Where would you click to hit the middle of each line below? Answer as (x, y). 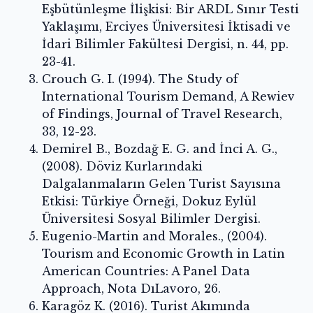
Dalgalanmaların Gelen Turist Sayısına (161, 184)
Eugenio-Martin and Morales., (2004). (154, 236)
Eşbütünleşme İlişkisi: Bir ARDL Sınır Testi (170, 9)
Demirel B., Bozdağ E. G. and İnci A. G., (160, 149)
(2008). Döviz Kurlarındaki (122, 167)
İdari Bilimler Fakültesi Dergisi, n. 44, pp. (165, 44)
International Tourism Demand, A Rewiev (168, 97)
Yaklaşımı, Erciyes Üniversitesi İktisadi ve (166, 27)
